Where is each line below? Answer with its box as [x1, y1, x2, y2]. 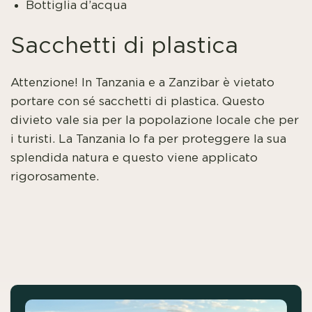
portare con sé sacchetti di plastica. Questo [10, 95, 265, 107]
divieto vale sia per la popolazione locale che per [10, 114, 299, 126]
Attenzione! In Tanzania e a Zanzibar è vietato [10, 76, 274, 88]
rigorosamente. [10, 170, 99, 182]
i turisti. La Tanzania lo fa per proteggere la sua [10, 132, 286, 145]
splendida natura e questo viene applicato [10, 151, 258, 164]
